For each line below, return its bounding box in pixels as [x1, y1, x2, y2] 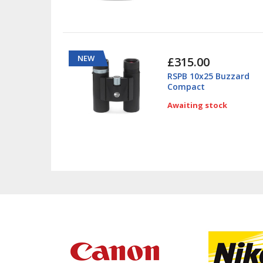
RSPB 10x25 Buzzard [167, 70, 250, 82]
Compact [167, 81, 205, 93]
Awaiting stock [167, 100, 228, 111]
